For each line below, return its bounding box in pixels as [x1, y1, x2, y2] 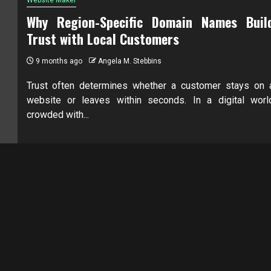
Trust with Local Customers [26, 28, 179, 48]
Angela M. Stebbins [97, 56, 162, 65]
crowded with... [26, 108, 89, 120]
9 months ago [33, 56, 82, 65]
